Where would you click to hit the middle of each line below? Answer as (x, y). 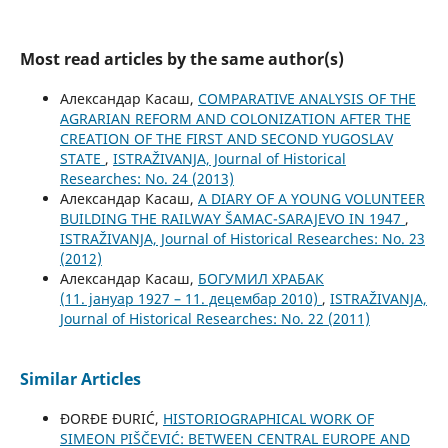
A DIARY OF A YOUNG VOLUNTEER (311, 199)
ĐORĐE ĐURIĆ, (111, 419)
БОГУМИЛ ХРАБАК (260, 279)
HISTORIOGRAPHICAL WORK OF (268, 419)
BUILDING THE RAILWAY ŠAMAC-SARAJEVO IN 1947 (232, 219)
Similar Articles (80, 379)
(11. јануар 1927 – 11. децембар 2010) (190, 299)
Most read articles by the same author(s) (181, 59)
